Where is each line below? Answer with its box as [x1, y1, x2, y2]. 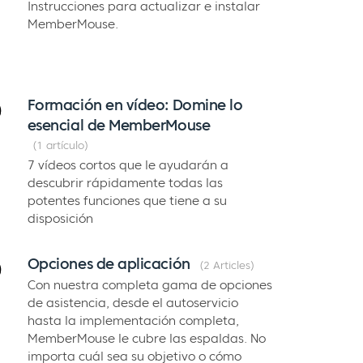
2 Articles [203, 258, 250, 272]
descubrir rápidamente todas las [27, 174, 223, 190]
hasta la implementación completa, [27, 313, 239, 329]
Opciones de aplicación [27, 254, 190, 273]
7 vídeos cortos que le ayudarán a [27, 156, 228, 173]
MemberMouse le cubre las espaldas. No [27, 331, 266, 347]
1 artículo [36, 139, 84, 152]
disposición [27, 210, 93, 226]
